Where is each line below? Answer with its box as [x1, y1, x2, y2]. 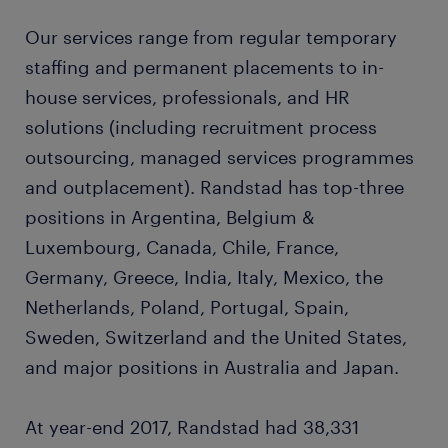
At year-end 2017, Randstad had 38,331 [25, 416, 359, 438]
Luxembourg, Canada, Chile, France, [25, 236, 339, 258]
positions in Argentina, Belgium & [25, 206, 315, 228]
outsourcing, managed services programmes [25, 146, 414, 168]
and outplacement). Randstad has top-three [25, 176, 404, 198]
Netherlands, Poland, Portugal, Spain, [25, 296, 349, 318]
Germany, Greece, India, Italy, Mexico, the [25, 266, 383, 288]
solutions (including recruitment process [25, 116, 377, 138]
